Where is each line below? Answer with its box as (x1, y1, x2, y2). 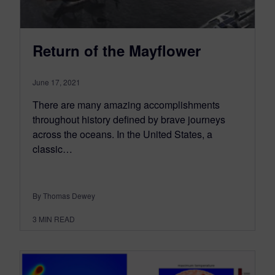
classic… (33, 141, 72, 156)
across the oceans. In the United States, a (33, 126, 212, 141)
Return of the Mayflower (33, 39, 201, 61)
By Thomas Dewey (33, 190, 95, 201)
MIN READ (39, 213, 75, 224)
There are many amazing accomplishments (33, 97, 220, 112)
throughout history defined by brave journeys (33, 112, 225, 126)
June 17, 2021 (33, 76, 80, 87)
